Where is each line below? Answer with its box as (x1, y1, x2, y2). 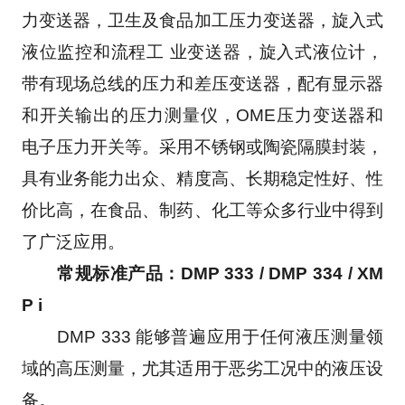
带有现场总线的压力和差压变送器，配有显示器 (21, 73, 384, 93)
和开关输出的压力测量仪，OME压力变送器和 (21, 105, 384, 125)
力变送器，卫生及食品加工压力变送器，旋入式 (21, 10, 384, 30)
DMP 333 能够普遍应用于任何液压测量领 (21, 326, 384, 346)
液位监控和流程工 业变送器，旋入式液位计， (21, 42, 384, 61)
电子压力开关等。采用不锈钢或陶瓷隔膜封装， (21, 137, 384, 156)
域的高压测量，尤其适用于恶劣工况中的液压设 (21, 358, 384, 378)
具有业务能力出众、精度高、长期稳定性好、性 (21, 168, 384, 188)
